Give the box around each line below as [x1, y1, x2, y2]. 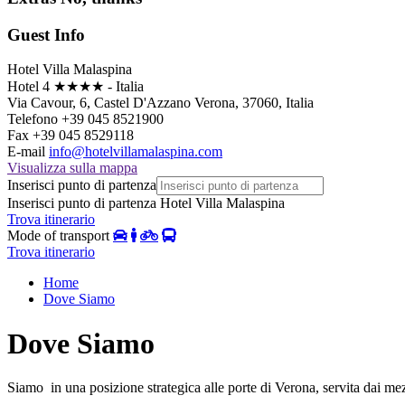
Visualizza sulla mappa [7, 160, 137, 176]
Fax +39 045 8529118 [7, 127, 134, 144]
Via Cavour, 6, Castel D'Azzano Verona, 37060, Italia [7, 95, 314, 111]
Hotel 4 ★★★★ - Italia [7, 79, 144, 95]
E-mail [7, 144, 49, 160]
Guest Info [7, 24, 85, 44]
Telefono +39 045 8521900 [7, 111, 164, 127]
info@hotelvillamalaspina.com [49, 144, 222, 160]
